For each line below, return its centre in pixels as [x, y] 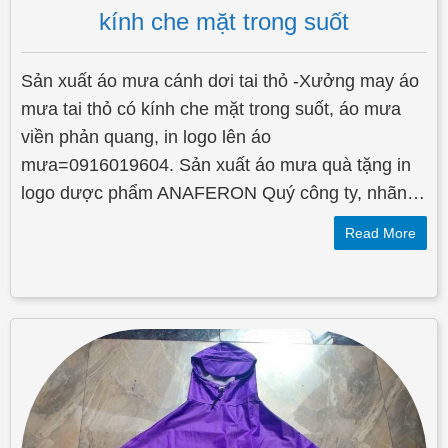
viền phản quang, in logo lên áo [146, 137]
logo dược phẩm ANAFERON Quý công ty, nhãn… [223, 193]
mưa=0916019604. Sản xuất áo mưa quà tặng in [216, 165]
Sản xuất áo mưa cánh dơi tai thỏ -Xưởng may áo [220, 81]
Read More [380, 233]
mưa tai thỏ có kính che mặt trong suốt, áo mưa [211, 109]
